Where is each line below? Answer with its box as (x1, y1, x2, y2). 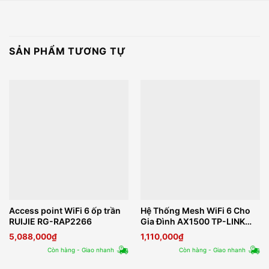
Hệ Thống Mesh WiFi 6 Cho (140, 205, 250, 216)
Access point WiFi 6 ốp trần (8, 205, 121, 216)
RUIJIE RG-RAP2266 (8, 216, 92, 226)
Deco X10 (140, 226, 179, 237)
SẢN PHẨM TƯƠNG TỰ (9, 45, 126, 58)
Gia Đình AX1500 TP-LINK (140, 216, 245, 226)
